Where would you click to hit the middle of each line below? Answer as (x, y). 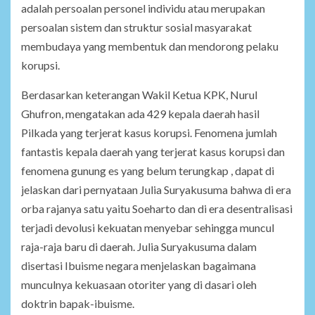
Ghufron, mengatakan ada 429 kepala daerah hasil (140, 114)
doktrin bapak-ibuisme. (78, 304)
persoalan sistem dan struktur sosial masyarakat (136, 27)
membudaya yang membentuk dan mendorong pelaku (150, 46)
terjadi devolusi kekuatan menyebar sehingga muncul (148, 228)
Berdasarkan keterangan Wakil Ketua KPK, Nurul (139, 95)
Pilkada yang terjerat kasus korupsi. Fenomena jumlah (149, 133)
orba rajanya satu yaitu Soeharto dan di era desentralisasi (157, 209)
